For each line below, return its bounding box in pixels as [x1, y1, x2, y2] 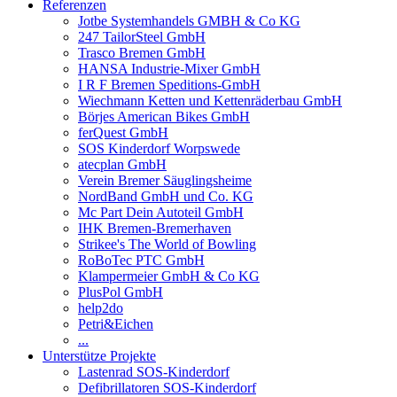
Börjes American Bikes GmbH [78, 109, 250, 124]
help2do [78, 300, 123, 315]
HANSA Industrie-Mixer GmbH [78, 61, 261, 76]
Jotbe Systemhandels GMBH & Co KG [78, 13, 300, 28]
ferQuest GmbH [78, 125, 168, 140]
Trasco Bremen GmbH [78, 45, 206, 60]
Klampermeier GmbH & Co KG [78, 269, 260, 284]
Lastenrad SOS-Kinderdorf [78, 364, 230, 379]
